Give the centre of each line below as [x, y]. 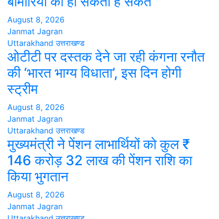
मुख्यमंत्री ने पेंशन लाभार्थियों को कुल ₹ [99, 144]
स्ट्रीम [23, 89]
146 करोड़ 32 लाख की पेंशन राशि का [100, 160]
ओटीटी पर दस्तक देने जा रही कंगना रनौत [106, 57]
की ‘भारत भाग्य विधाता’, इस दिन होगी [94, 73]
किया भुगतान [38, 176]
